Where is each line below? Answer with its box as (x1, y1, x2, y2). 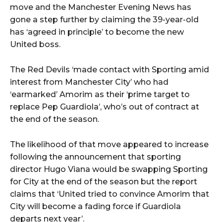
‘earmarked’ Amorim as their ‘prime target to (10, 90, 190, 100)
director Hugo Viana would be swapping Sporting (10, 165, 208, 174)
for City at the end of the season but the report (10, 177, 197, 187)
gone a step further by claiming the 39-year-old (10, 15, 199, 25)
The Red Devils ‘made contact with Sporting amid (10, 65, 209, 75)
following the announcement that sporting (10, 152, 181, 162)
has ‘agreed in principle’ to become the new (10, 27, 184, 37)
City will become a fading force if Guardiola (10, 202, 181, 212)
